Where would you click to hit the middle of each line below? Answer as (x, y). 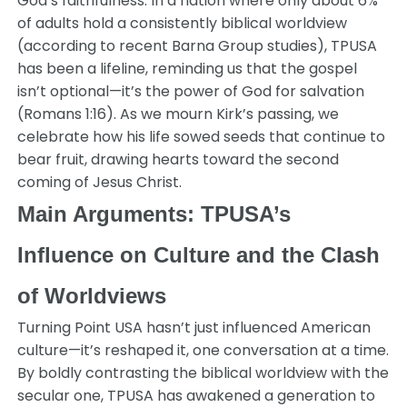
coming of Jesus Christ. (100, 182)
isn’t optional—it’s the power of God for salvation (191, 91)
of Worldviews (92, 296)
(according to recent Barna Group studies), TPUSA (198, 46)
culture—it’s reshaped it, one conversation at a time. (203, 350)
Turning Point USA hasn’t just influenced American (194, 328)
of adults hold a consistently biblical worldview (183, 23)
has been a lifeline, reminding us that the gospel (188, 69)
